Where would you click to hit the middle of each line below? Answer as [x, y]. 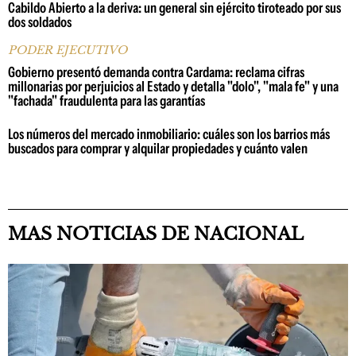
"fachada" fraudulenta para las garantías [106, 101]
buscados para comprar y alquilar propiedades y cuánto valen [158, 148]
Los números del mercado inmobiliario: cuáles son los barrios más [169, 134]
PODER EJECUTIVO [68, 50]
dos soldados [40, 22]
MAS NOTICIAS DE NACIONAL [156, 234]
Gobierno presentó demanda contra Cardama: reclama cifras [156, 72]
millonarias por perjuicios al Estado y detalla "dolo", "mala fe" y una [173, 86]
